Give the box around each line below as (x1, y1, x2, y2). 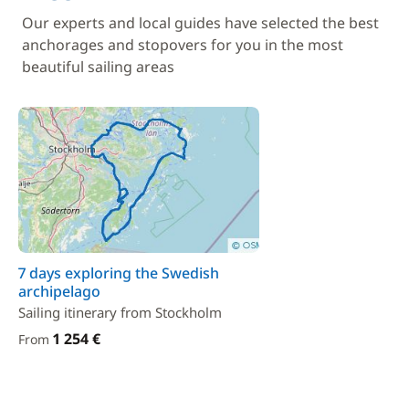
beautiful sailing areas (22, 57, 174, 77)
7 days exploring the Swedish (18, 263, 219, 283)
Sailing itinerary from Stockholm (18, 303, 222, 321)
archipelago (18, 281, 100, 301)
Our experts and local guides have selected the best (22, 13, 379, 33)
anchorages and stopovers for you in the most (22, 35, 343, 55)
